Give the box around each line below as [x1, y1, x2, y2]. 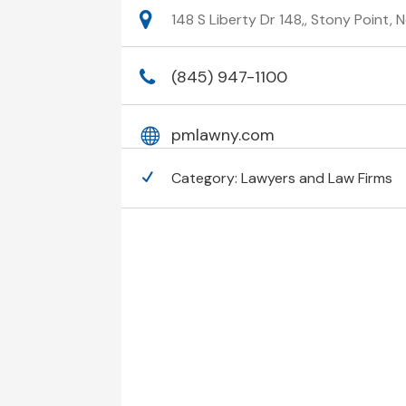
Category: [171, 169, 242, 188]
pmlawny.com [171, 124, 275, 147]
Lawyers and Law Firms [241, 169, 393, 188]
